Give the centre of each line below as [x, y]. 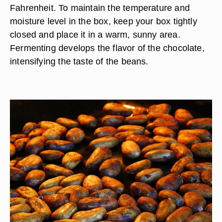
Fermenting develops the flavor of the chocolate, [107, 48]
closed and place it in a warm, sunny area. [95, 34]
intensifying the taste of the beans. [79, 61]
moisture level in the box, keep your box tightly [104, 21]
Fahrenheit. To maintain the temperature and [100, 8]
